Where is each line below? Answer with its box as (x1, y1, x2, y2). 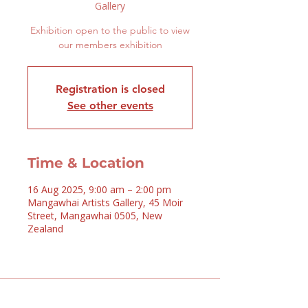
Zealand (27, 222, 63, 235)
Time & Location (27, 155, 144, 171)
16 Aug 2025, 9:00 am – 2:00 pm (27, 183, 171, 196)
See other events (67, 99, 153, 112)
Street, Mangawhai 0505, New (27, 209, 162, 222)
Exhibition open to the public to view (30, 24, 190, 36)
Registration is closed (55, 82, 165, 96)
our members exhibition (58, 38, 162, 51)
